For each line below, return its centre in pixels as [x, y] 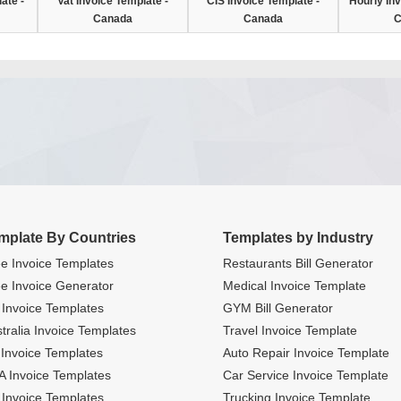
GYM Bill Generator [278, 308]
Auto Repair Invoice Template [306, 353]
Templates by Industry [298, 238]
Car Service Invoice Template [306, 375]
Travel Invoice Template [290, 330]
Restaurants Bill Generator [298, 263]
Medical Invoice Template [294, 286]
